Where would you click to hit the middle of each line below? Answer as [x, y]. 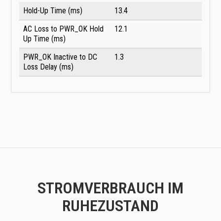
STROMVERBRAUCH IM [110, 188]
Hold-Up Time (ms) [53, 11]
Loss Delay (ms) [48, 67]
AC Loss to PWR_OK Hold [63, 29]
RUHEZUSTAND [110, 206]
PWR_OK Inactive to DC [60, 57]
